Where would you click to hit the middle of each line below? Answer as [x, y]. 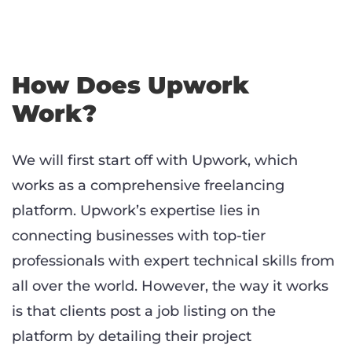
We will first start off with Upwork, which [155, 161]
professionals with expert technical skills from [173, 261]
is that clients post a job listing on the [144, 312]
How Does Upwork [130, 86]
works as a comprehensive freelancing [148, 186]
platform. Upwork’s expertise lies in [136, 211]
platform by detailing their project [132, 337]
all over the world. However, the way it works [170, 286]
